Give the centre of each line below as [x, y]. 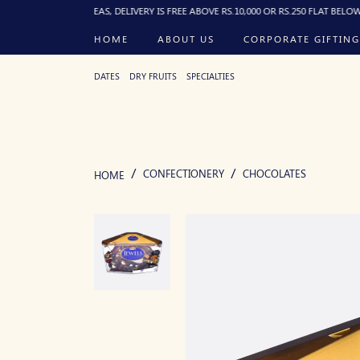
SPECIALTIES [211, 76]
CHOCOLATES [274, 173]
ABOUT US [186, 38]
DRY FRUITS [153, 76]
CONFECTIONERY [184, 173]
